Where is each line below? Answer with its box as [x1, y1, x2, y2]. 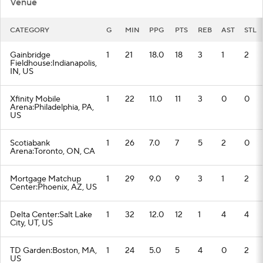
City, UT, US [10, 218, 53, 228]
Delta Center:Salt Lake [10, 210, 92, 220]
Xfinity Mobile [10, 94, 60, 104]
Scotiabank [10, 138, 50, 149]
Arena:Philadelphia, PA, [10, 102, 94, 113]
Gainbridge [10, 50, 50, 60]
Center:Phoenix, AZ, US [10, 182, 97, 193]
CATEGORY [10, 26, 49, 35]
